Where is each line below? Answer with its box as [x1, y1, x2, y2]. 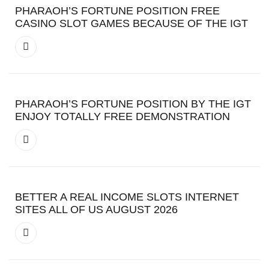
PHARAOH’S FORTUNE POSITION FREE [15, 4, 220, 17]
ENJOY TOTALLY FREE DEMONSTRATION [15, 110, 230, 122]
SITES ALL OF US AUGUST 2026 [15, 203, 178, 216]
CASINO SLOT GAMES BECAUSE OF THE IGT [15, 17, 248, 29]
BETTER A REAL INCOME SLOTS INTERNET [15, 190, 239, 203]
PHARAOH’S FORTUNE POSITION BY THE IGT [15, 97, 251, 110]
